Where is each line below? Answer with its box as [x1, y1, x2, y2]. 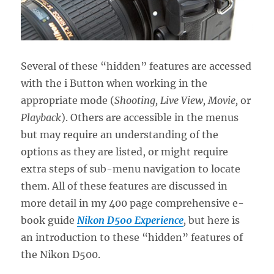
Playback [21, 111, 62, 124]
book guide [21, 213, 78, 226]
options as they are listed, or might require [21, 145, 229, 158]
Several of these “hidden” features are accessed [21, 59, 252, 72]
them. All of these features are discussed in [21, 179, 228, 192]
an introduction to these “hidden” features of [21, 231, 243, 243]
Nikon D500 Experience [77, 213, 184, 226]
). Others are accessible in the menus [61, 111, 239, 124]
